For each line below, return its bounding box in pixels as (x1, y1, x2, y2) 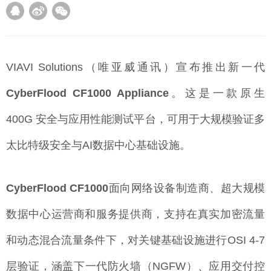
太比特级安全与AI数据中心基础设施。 (6, 139, 191, 152)
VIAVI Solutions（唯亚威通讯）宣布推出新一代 (6, 61, 265, 74)
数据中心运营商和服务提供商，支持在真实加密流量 (6, 208, 265, 221)
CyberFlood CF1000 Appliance (6, 87, 169, 100)
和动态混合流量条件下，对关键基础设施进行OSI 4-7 (6, 234, 265, 247)
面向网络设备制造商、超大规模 (108, 182, 266, 195)
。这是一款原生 (168, 87, 266, 100)
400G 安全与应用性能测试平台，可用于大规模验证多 (6, 113, 265, 126)
